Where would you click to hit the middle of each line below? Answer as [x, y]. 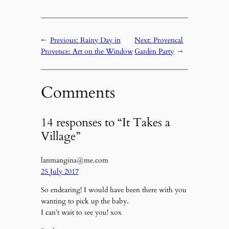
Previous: [65, 40]
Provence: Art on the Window [87, 52]
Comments [78, 93]
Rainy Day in [100, 40]
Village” [60, 136]
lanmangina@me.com [74, 160]
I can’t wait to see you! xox [81, 213]
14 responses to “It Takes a [105, 122]
